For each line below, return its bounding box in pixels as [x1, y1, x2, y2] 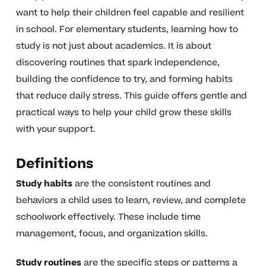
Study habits [15, 178, 72, 191]
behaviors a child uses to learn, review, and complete [15, 194, 246, 207]
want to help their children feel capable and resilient [15, 7, 244, 20]
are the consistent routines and [72, 178, 211, 191]
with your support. [15, 123, 96, 136]
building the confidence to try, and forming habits [15, 73, 233, 86]
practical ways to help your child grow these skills [15, 106, 232, 119]
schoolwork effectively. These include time [15, 211, 201, 224]
